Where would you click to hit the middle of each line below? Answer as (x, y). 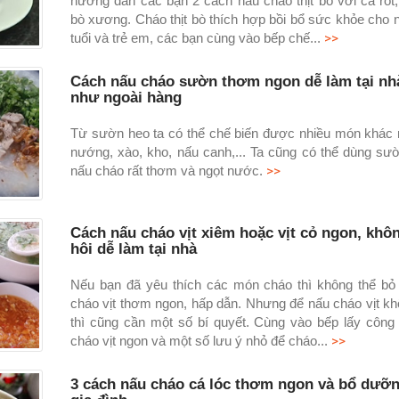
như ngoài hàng (126, 97)
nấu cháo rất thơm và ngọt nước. (168, 170)
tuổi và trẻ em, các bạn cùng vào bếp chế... (197, 37)
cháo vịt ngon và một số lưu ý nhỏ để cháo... (200, 340)
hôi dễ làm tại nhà (133, 248)
